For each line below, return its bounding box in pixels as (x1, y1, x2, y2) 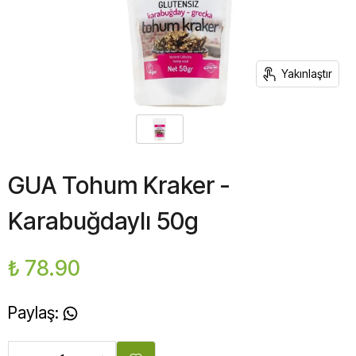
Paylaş (8, 303, 55, 323)
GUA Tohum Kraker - (8, 171, 230, 199)
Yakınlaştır (281, 67, 332, 80)
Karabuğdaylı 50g (8, 207, 199, 235)
